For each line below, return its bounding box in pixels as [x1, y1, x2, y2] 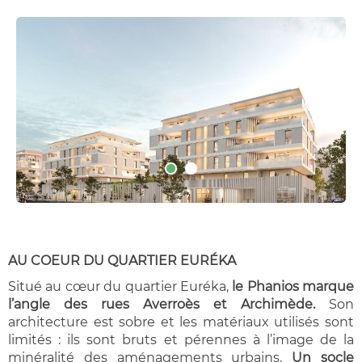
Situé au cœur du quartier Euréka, [8, 278, 233, 294]
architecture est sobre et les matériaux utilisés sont [8, 314, 354, 330]
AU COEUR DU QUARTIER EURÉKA [8, 252, 239, 268]
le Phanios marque [232, 278, 354, 294]
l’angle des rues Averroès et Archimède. [8, 296, 315, 312]
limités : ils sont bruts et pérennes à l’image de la [8, 331, 354, 347]
